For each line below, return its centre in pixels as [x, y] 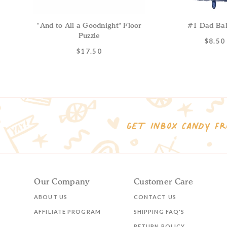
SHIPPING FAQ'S [159, 212]
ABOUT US [51, 197]
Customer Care [163, 182]
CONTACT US [155, 197]
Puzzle [89, 35]
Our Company [62, 182]
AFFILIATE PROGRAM [67, 212]
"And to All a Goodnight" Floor [89, 25]
